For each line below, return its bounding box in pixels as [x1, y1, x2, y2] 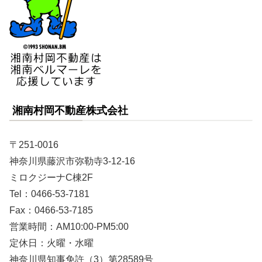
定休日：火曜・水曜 [9, 238, 94, 249]
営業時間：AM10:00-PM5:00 [9, 222, 129, 232]
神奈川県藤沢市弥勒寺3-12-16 [9, 156, 135, 167]
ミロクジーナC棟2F [9, 173, 93, 183]
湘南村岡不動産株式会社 [12, 105, 128, 117]
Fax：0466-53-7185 [9, 205, 93, 216]
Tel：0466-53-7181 [9, 189, 89, 199]
